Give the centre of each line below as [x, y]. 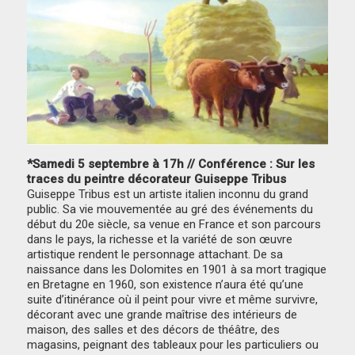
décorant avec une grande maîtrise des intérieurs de [162, 315]
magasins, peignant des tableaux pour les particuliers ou [173, 345]
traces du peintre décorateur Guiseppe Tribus [157, 179]
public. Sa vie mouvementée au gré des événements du [170, 210]
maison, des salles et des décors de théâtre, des [154, 330]
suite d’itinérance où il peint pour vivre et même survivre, [173, 300]
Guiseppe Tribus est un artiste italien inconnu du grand [168, 195]
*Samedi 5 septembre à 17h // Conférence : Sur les [171, 164]
